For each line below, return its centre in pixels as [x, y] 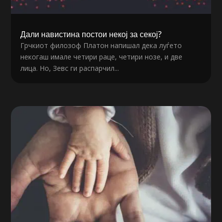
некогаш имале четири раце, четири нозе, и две [102, 57]
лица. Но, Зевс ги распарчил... [70, 68]
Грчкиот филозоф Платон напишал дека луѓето [101, 46]
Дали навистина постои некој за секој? [91, 34]
